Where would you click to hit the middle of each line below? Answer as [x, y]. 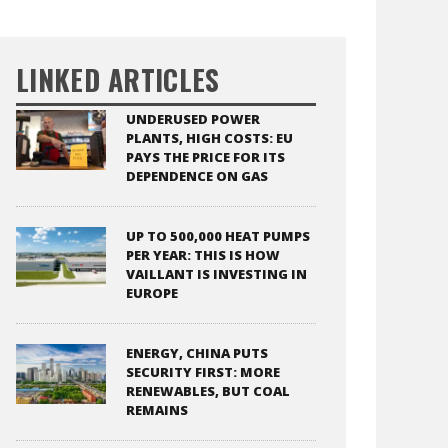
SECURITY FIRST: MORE [203, 371]
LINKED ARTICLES [118, 79]
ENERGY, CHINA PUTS [197, 352]
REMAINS [157, 409]
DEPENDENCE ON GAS [197, 175]
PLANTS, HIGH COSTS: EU [209, 137]
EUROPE [152, 292]
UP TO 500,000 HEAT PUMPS [218, 235]
